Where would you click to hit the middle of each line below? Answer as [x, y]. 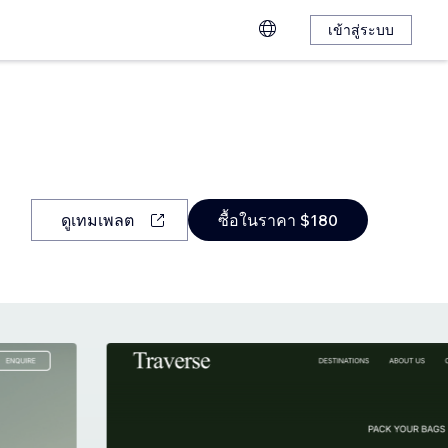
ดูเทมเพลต [97, 220]
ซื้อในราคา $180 [277, 220]
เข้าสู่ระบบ [361, 30]
